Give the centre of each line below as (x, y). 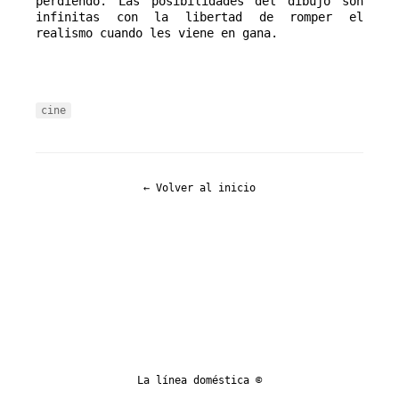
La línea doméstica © (199, 380)
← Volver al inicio (199, 188)
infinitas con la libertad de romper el (199, 17)
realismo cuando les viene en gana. (157, 33)
